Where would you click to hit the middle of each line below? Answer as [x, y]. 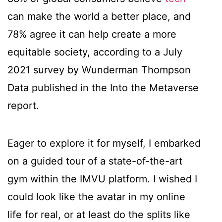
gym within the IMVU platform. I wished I [102, 179]
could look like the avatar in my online [96, 197]
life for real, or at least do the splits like [99, 215]
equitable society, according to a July [95, 52]
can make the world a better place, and [99, 17]
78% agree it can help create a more [92, 34]
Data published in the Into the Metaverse [103, 88]
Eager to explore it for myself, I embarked [104, 143]
